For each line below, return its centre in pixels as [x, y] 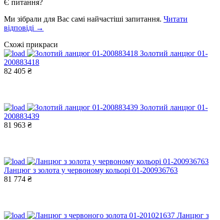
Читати [176, 19]
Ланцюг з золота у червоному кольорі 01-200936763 [91, 170]
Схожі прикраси [31, 44]
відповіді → [24, 27]
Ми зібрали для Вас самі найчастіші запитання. [84, 19]
